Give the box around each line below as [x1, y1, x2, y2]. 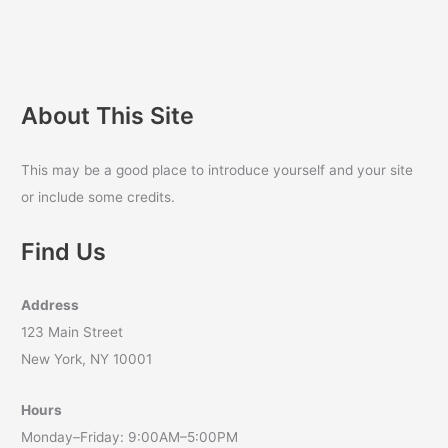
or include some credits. [21, 188, 176, 205]
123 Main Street [21, 323, 124, 340]
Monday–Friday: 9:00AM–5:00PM [21, 428, 239, 445]
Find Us [21, 236, 107, 266]
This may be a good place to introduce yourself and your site [21, 161, 414, 178]
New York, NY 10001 [21, 350, 153, 367]
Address [21, 296, 80, 313]
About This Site [21, 101, 195, 131]
